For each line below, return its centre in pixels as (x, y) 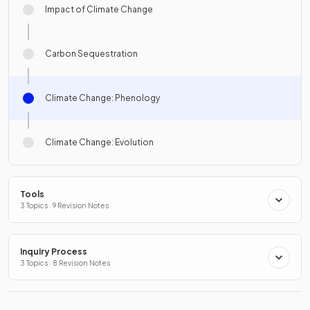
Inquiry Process (54, 252)
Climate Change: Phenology (102, 98)
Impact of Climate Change (99, 10)
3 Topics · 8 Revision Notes (65, 263)
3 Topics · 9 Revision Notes (64, 206)
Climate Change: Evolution (99, 143)
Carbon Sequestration (91, 54)
